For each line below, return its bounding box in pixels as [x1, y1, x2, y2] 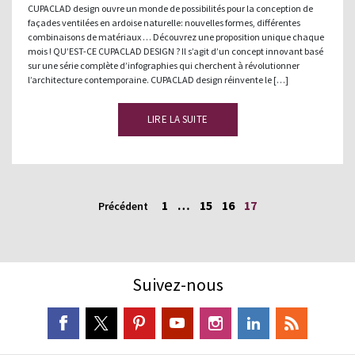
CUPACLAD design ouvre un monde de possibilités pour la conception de [28, 2, 313, 15]
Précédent [98, 199, 148, 214]
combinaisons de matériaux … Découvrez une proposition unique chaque [28, 31, 324, 44]
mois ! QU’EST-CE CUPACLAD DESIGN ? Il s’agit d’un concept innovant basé [28, 45, 323, 58]
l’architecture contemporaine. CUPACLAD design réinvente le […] [28, 74, 288, 86]
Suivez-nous [132, 273, 223, 296]
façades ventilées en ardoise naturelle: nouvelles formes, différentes [28, 17, 300, 29]
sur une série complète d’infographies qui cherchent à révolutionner [28, 59, 300, 72]
